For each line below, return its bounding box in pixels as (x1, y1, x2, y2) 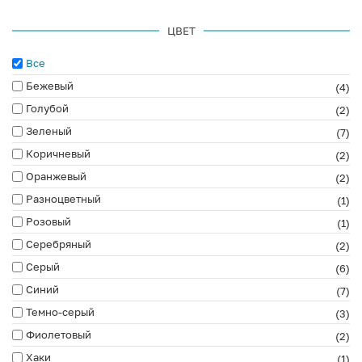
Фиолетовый (26, 327, 91, 341)
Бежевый (26, 78, 74, 92)
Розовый (26, 214, 71, 228)
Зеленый (26, 124, 72, 137)
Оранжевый (26, 169, 86, 183)
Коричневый (26, 146, 90, 160)
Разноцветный (26, 192, 101, 205)
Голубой (26, 101, 69, 115)
